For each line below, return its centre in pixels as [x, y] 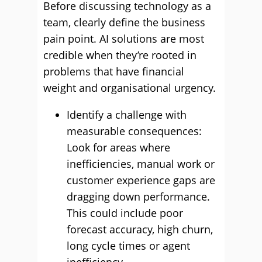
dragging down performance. [138, 196]
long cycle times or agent [128, 246]
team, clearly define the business [124, 22]
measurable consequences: [134, 131]
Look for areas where [118, 147]
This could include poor [125, 213]
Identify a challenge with [127, 115]
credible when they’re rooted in [120, 55]
